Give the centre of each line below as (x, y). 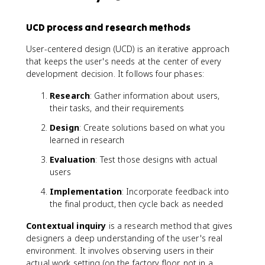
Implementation (86, 191)
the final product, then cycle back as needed (136, 204)
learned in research (87, 140)
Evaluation (73, 159)
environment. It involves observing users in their (120, 251)
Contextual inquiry (66, 226)
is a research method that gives (169, 226)
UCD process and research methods (108, 27)
